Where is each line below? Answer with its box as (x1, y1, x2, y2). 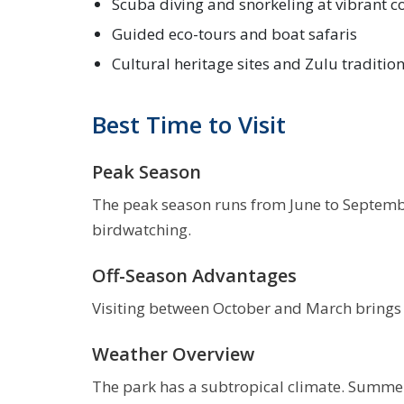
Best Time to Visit (92, 108, 286, 141)
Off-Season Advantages (92, 263, 297, 288)
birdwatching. (92, 219, 191, 240)
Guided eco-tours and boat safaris (112, 23, 357, 44)
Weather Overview (92, 342, 254, 366)
